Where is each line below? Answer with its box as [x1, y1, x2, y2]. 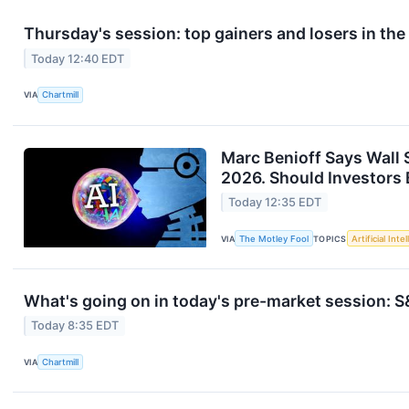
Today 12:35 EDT [228, 195, 322, 209]
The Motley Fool [239, 233, 309, 244]
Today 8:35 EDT [31, 319, 120, 333]
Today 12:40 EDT [31, 51, 125, 66]
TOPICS [313, 233, 347, 244]
